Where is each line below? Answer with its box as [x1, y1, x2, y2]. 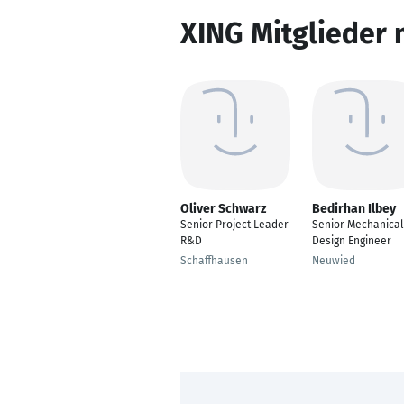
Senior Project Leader [180, 218, 289, 231]
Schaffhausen [180, 254, 248, 267]
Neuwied [312, 254, 355, 267]
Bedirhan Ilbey [312, 201, 396, 216]
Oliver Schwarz [180, 201, 266, 216]
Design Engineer [312, 234, 391, 247]
